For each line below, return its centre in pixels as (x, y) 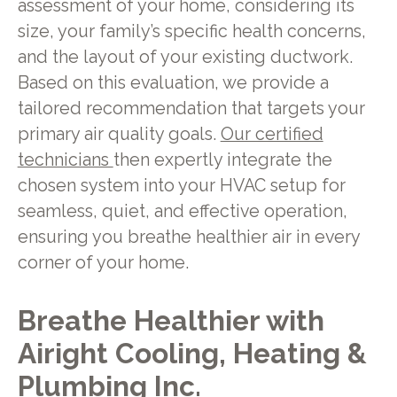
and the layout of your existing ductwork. (185, 58)
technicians (65, 160)
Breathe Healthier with (171, 320)
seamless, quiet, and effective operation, (182, 212)
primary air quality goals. (119, 135)
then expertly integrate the (222, 160)
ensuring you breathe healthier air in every (188, 237)
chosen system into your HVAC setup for (181, 186)
